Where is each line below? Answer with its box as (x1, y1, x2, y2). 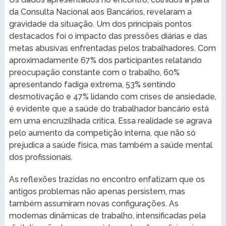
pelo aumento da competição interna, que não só (9, 128, 196, 138)
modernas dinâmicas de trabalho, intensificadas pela (9, 210, 206, 220)
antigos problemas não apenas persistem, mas (9, 186, 185, 196)
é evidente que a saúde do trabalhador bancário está (9, 103, 209, 114)
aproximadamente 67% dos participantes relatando (9, 55, 202, 65)
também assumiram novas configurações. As (9, 198, 179, 208)
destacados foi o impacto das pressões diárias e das (9, 31, 207, 41)
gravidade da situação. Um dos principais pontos (9, 19, 192, 29)
